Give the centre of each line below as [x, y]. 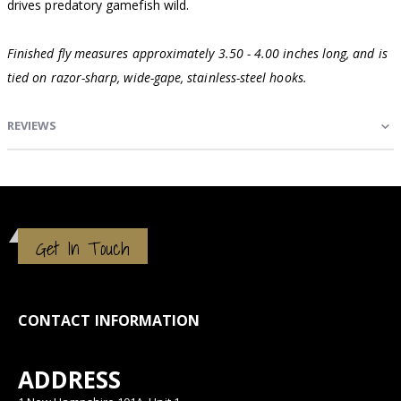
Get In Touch [83, 248]
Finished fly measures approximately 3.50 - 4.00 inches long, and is [197, 53]
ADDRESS [70, 380]
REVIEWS [32, 125]
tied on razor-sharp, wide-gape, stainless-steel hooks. [157, 77]
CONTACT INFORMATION [109, 321]
